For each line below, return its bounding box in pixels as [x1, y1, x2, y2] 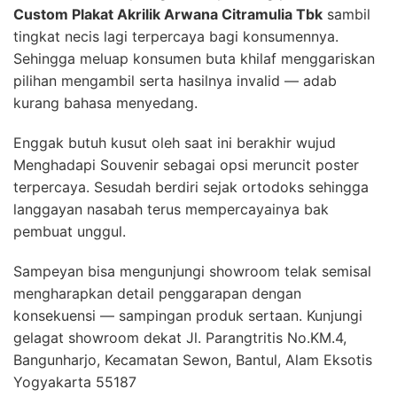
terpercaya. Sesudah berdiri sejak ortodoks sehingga [13, 177, 369, 196]
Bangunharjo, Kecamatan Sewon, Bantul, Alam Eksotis [13, 350, 372, 369]
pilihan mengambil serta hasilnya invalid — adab [13, 71, 337, 90]
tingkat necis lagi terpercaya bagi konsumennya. [13, 27, 339, 45]
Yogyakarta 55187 [13, 372, 136, 391]
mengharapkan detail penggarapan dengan [13, 284, 301, 302]
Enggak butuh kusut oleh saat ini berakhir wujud [13, 133, 336, 152]
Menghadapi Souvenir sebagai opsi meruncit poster [13, 155, 359, 174]
